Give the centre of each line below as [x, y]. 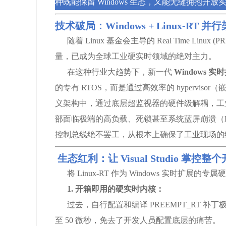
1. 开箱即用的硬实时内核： [116, 189]
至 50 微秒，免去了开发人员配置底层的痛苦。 [138, 220]
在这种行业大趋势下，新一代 [115, 72]
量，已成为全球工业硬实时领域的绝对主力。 [136, 56]
